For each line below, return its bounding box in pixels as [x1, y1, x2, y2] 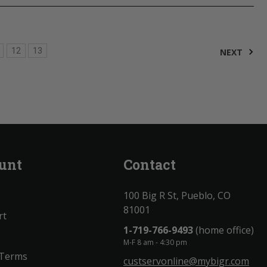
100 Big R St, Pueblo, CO [123, 188, 231, 202]
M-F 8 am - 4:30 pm [123, 237, 187, 247]
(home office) [193, 223, 254, 237]
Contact [123, 155, 176, 173]
